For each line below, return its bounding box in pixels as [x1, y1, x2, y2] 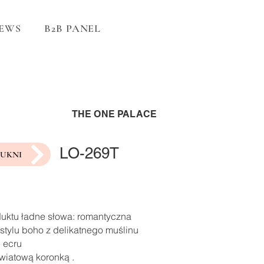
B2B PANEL [44, 22, 101, 35]
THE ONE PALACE [71, 108, 157, 120]
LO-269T [60, 144, 119, 162]
